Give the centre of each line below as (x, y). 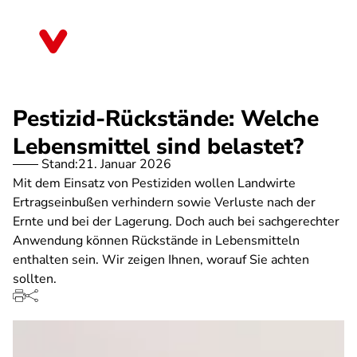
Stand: (60, 164)
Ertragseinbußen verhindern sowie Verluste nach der (164, 202)
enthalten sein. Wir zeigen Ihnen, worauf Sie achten (161, 260)
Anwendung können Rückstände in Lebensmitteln (156, 241)
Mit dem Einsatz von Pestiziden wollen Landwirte (154, 183)
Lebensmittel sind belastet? (158, 147)
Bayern (103, 47)
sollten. (35, 279)
